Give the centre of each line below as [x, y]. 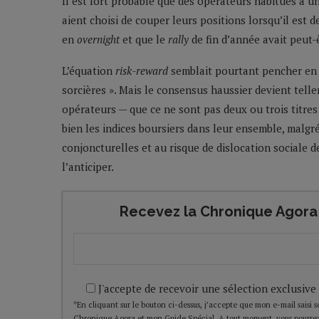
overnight [98, 40]
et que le [144, 40]
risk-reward [142, 71]
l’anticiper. [88, 167]
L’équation [89, 71]
